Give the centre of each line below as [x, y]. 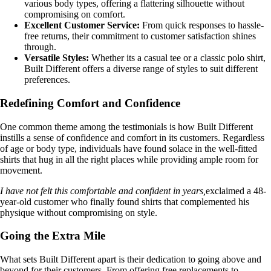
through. [40, 47]
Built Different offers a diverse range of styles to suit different [141, 69]
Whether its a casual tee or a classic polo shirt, [177, 58]
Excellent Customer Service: [82, 25]
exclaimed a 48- [236, 191]
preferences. [47, 80]
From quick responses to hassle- [202, 25]
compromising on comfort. [75, 15]
